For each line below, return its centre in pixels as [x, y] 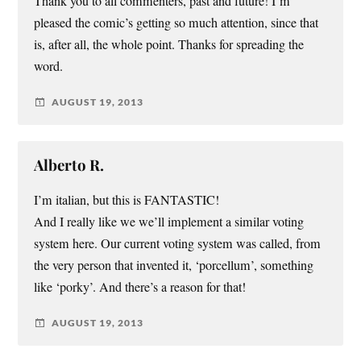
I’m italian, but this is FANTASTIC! [127, 199]
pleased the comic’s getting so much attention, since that [176, 22]
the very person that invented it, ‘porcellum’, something [174, 265]
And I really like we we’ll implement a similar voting [169, 221]
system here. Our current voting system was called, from [178, 243]
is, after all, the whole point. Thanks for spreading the [169, 44]
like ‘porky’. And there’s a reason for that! [140, 286]
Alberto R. [69, 164]
